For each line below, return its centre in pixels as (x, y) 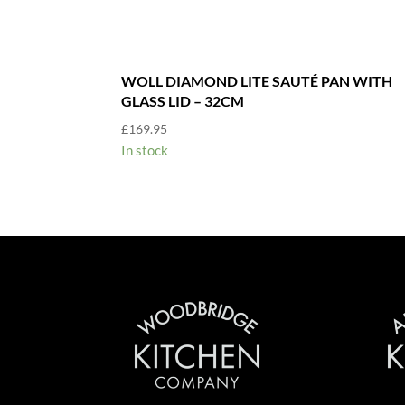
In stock (145, 150)
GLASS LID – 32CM (183, 100)
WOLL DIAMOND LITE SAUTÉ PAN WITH (257, 80)
